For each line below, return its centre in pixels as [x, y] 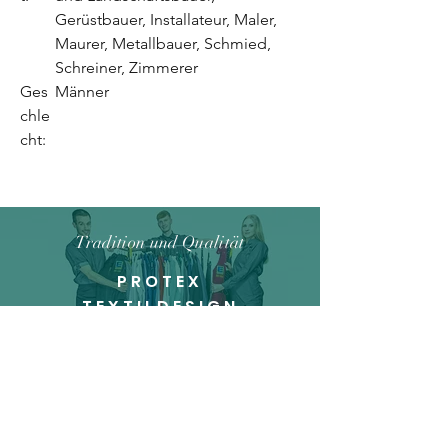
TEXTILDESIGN [160, 307]
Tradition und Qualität [160, 243]
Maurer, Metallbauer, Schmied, [163, 44]
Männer [82, 92]
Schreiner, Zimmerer [126, 68]
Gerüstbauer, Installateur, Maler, [166, 20]
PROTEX [160, 282]
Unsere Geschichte [160, 367]
